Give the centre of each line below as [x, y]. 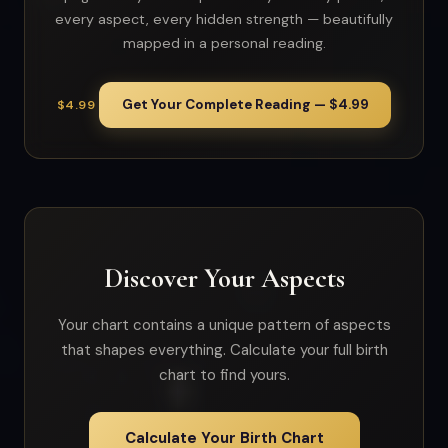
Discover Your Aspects [224, 278]
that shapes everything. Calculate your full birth [224, 349]
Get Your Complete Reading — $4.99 [245, 104]
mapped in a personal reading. [224, 43]
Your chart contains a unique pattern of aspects [224, 324]
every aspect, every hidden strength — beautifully [224, 19]
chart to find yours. [224, 374]
